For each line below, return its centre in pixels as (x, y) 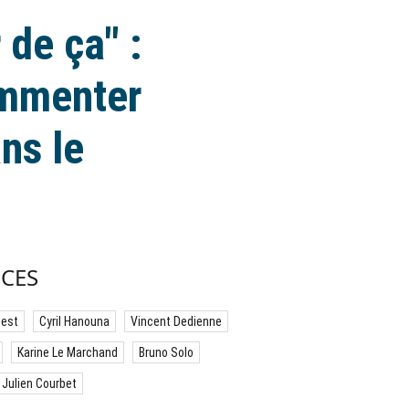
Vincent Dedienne (176, 321)
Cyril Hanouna (74, 321)
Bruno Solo (166, 352)
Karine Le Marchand (68, 352)
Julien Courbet (39, 383)
